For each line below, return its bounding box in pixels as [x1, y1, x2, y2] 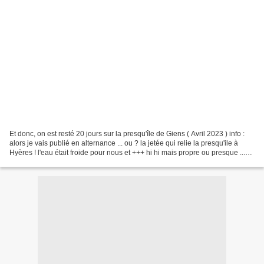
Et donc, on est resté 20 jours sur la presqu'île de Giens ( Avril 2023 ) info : [9, 129, 245, 138]
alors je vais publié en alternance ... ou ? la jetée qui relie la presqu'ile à [9, 138, 238, 147]
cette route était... [9, 157, 64, 166]
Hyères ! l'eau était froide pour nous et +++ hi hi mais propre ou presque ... [9, 148, 245, 157]
